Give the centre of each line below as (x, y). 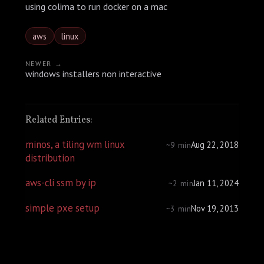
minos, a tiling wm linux (75, 145)
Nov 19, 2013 (215, 208)
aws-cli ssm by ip (60, 183)
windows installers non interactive (93, 74)
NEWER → (44, 64)
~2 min (181, 184)
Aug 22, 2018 (215, 145)
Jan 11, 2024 (216, 183)
